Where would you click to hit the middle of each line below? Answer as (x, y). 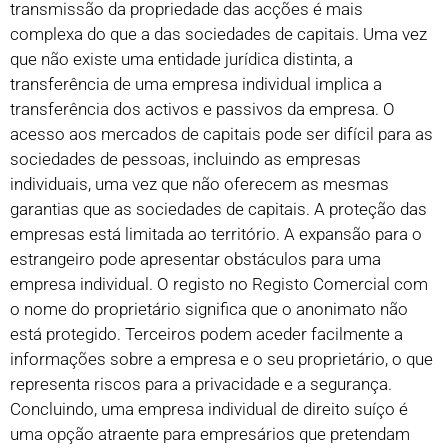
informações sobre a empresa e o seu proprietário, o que (221, 359)
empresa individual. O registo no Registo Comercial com (219, 284)
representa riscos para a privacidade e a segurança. (201, 384)
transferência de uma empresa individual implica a (196, 84)
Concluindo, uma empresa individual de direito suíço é (209, 409)
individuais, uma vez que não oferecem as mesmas (199, 184)
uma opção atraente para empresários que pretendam (210, 434)
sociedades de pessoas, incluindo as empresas (185, 159)
